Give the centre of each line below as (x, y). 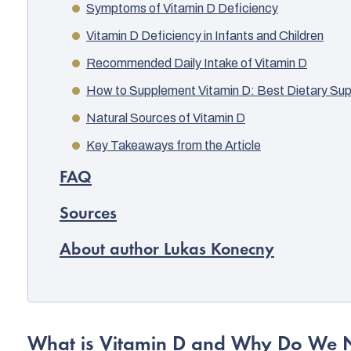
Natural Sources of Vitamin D (166, 118)
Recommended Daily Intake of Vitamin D (197, 63)
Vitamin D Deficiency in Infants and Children (205, 35)
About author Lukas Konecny (167, 250)
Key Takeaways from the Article (174, 145)
